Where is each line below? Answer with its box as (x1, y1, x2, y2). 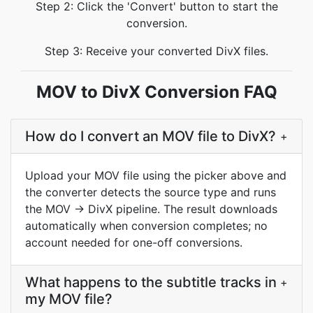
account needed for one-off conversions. (25, 235, 242, 249)
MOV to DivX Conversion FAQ (36, 82, 277, 102)
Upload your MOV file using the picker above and (25, 168, 286, 182)
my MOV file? (25, 291, 112, 307)
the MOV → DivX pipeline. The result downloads (25, 202, 277, 216)
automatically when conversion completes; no (25, 219, 268, 233)
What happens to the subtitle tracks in (25, 274, 277, 291)
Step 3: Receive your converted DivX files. (45, 44, 268, 58)
